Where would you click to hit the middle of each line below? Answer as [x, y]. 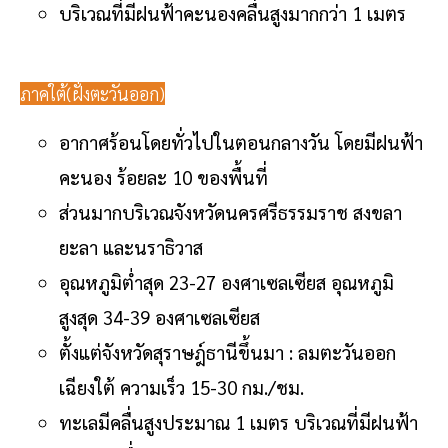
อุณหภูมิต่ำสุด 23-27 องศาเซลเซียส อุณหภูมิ [226, 281]
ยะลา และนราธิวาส [131, 246]
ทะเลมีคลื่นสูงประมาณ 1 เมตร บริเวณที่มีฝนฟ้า [238, 421]
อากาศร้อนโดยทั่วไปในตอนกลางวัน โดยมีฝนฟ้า [241, 141]
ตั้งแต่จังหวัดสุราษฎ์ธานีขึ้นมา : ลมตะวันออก [227, 351]
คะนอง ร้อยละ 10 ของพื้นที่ [166, 176]
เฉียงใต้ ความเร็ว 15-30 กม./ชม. [181, 386]
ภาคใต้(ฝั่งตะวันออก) [92, 93]
